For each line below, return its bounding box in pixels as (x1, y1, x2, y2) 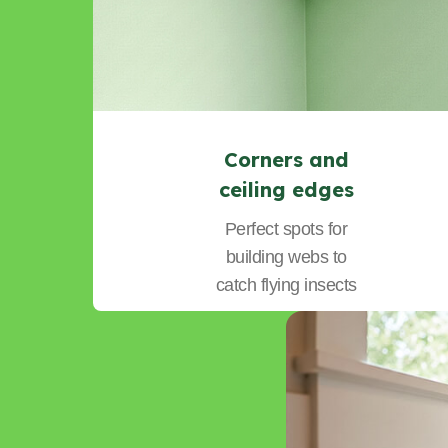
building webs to (225, 246, 347, 267)
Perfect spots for (224, 218, 348, 239)
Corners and (223, 146, 349, 172)
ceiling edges (218, 176, 354, 202)
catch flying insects (215, 274, 357, 295)
